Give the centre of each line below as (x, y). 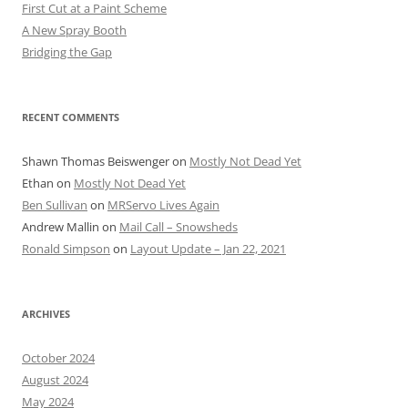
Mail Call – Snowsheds (178, 227)
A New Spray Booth (74, 31)
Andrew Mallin (61, 227)
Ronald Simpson (66, 249)
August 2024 (55, 380)
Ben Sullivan (55, 205)
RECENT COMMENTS (71, 117)
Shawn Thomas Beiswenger (96, 162)
